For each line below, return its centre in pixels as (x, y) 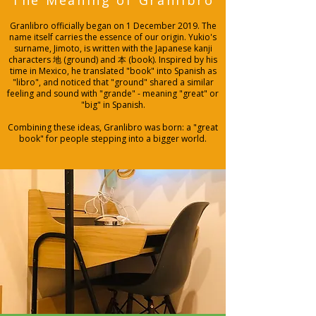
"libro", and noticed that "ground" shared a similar (113, 82)
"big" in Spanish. (113, 105)
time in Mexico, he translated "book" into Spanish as (113, 71)
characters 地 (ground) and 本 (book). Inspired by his (113, 60)
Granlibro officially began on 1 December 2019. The (113, 26)
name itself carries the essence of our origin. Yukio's (113, 37)
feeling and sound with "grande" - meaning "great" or (113, 93)
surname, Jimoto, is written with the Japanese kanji (113, 48)
